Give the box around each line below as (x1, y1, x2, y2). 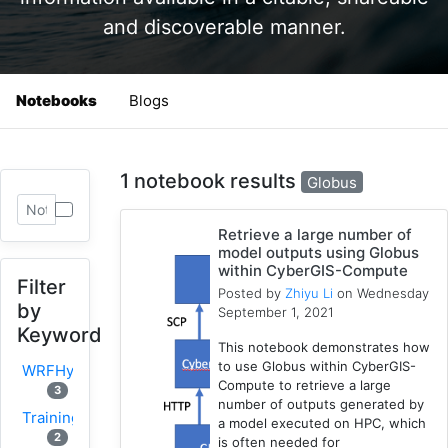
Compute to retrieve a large (218, 377, 392, 394)
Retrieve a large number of (218, 225, 413, 245)
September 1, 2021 (218, 304, 335, 321)
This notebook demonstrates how (218, 339, 431, 356)
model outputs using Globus (218, 243, 420, 263)
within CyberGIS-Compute (218, 261, 409, 281)
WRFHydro (22, 360, 98, 380)
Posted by (218, 285, 286, 302)
